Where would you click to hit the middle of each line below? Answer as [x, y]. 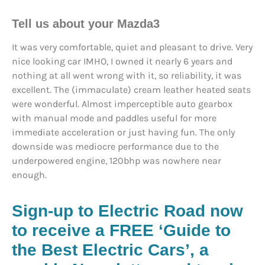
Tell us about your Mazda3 [88, 24]
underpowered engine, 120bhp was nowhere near [117, 161]
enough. [29, 175]
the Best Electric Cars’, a [110, 250]
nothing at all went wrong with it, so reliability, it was [127, 76]
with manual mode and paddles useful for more [114, 118]
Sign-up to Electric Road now [127, 211]
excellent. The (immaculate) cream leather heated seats [131, 90]
